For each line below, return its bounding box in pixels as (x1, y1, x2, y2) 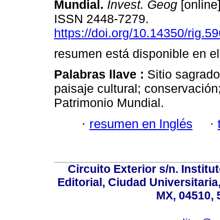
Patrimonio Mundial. (54, 96, 164, 110)
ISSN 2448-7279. (54, 12, 152, 26)
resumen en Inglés (89, 116, 192, 131)
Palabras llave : (54, 67, 147, 82)
